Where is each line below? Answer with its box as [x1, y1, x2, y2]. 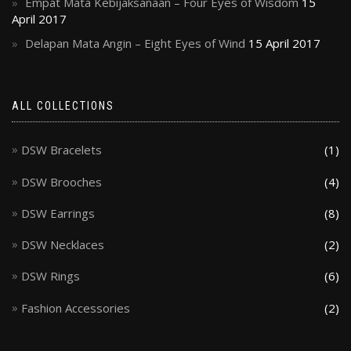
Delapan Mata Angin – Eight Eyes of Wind [25, 35, 245, 52]
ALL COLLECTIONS [12, 100, 114, 113]
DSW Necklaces [21, 237, 104, 253]
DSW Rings [21, 268, 80, 284]
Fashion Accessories [21, 299, 130, 316]
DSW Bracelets [21, 142, 102, 158]
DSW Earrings [21, 204, 95, 221]
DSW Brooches [21, 173, 102, 190]
